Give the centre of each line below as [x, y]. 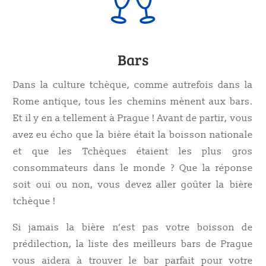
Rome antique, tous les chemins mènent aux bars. [133, 102]
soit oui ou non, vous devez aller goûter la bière [133, 185]
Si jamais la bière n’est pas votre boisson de [133, 227]
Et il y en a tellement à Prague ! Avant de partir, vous [133, 118]
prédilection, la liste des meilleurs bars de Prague [133, 244]
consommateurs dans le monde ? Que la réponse [133, 168]
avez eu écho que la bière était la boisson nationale [133, 135]
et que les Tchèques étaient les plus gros [133, 151]
